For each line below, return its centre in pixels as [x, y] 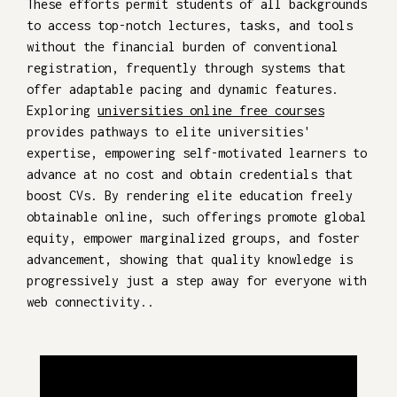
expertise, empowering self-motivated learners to [197, 152]
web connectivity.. [90, 301]
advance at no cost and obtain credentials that [190, 174]
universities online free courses [211, 110]
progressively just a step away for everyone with [197, 280]
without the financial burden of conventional [183, 46]
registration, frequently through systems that [186, 67]
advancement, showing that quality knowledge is [190, 259]
